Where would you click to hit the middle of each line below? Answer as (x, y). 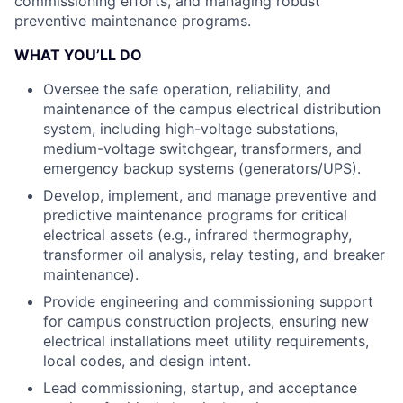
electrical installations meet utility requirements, (206, 341)
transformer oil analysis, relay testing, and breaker (214, 255)
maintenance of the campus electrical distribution (212, 109)
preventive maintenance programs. (133, 21)
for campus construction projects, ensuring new (206, 321)
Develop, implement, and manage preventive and (210, 195)
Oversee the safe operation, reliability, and (187, 89)
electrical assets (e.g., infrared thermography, (197, 235)
